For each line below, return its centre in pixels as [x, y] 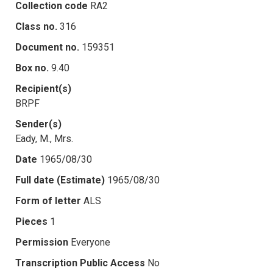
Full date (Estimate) [60, 180]
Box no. [32, 68]
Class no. [36, 26]
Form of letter [48, 200]
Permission [42, 242]
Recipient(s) [43, 88]
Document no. [47, 47]
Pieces [31, 221]
